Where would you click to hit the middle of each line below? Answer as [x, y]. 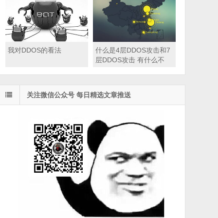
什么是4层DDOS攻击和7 [133, 50]
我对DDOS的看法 [34, 50]
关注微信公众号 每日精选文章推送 [79, 95]
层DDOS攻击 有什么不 [130, 60]
